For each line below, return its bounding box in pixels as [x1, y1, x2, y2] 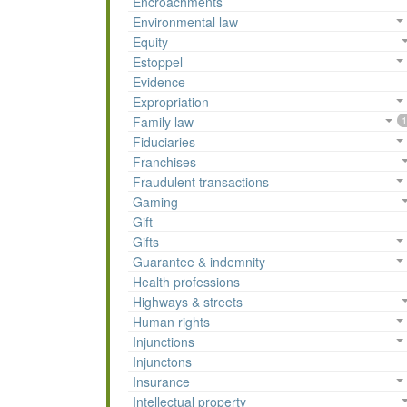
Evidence [133, 73, 185, 92]
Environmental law [133, 13, 238, 32]
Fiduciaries [133, 133, 195, 152]
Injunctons [133, 352, 192, 372]
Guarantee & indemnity [133, 253, 265, 272]
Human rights [133, 313, 210, 332]
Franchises [133, 153, 196, 172]
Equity [133, 33, 168, 52]
